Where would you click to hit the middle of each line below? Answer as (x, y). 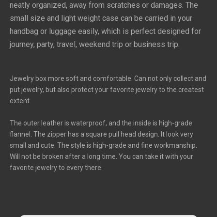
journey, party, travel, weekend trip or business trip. (95, 44)
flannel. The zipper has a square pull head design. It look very (101, 134)
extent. (20, 101)
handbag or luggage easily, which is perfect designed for (105, 31)
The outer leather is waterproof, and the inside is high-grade (101, 123)
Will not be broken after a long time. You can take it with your (101, 156)
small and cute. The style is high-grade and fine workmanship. (103, 145)
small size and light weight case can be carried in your (101, 18)
